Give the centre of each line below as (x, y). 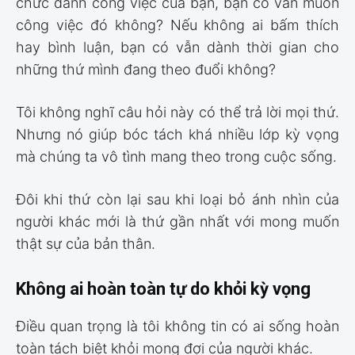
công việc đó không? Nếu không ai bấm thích (177, 25)
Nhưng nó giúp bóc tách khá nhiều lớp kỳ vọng (177, 134)
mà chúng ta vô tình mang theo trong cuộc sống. (176, 156)
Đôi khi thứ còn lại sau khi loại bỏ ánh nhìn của (177, 199)
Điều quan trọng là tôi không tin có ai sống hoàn (177, 326)
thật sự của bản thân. (86, 243)
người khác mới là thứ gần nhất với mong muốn (177, 221)
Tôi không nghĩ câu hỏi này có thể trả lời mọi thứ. (177, 112)
